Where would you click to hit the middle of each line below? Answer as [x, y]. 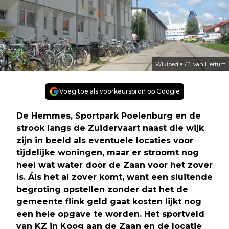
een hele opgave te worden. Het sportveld [110, 214]
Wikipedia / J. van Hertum [191, 64]
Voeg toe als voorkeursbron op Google [120, 91]
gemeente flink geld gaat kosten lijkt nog [109, 201]
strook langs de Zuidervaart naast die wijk [110, 128]
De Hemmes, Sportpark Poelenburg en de [109, 116]
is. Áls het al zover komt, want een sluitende [114, 177]
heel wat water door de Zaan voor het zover [114, 165]
